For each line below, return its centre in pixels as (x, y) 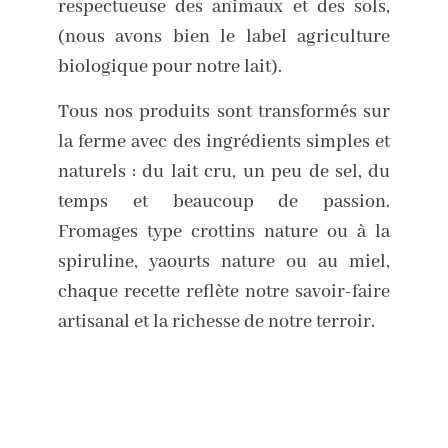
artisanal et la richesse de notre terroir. (216, 321)
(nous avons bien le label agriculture (224, 36)
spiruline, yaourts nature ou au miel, (224, 261)
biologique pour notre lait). (169, 66)
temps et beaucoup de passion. (224, 201)
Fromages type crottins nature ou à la (224, 231)
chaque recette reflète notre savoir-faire (224, 291)
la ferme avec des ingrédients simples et (224, 141)
